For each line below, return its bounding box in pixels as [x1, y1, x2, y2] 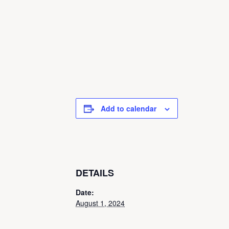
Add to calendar [101, 103, 156, 113]
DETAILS [76, 166, 114, 179]
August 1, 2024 [76, 197, 125, 208]
